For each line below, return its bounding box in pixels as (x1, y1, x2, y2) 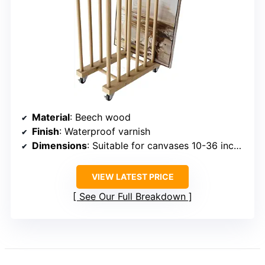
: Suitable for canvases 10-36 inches (87, 139, 234, 151)
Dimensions (32, 139, 87, 151)
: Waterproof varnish (59, 125, 150, 137)
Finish (32, 125, 59, 137)
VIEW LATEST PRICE (91, 171, 174, 182)
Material (32, 111, 70, 123)
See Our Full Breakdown (79, 190, 186, 202)
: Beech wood (70, 111, 131, 123)
